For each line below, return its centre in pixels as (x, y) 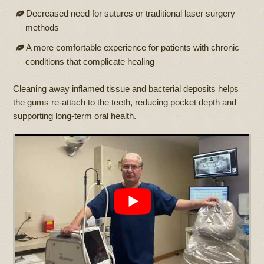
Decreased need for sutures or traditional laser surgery (131, 14)
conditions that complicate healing (90, 61)
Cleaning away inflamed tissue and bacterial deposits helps (126, 89)
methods (42, 28)
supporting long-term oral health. (75, 116)
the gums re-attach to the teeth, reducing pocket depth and (125, 102)
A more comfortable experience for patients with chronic (133, 47)
